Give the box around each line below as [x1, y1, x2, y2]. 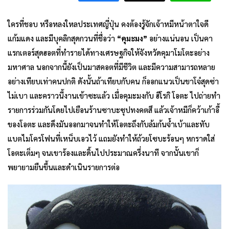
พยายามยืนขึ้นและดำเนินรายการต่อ [8, 162, 120, 172]
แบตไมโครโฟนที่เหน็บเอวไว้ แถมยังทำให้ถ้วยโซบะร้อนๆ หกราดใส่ [8, 133, 215, 143]
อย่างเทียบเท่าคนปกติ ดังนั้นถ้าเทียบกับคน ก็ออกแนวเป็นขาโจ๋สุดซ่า [8, 76, 219, 86]
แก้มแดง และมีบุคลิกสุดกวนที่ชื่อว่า [8, 33, 117, 43]
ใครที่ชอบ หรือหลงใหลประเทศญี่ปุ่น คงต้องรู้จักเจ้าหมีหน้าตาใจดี [8, 19, 209, 29]
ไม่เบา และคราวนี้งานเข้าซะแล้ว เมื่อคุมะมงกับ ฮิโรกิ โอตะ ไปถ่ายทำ [8, 90, 220, 100]
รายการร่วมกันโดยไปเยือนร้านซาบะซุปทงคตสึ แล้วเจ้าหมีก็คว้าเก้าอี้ [8, 105, 219, 114]
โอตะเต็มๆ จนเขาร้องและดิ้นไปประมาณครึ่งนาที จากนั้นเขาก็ [8, 148, 199, 157]
